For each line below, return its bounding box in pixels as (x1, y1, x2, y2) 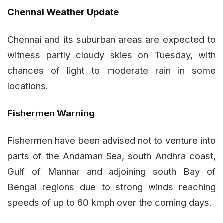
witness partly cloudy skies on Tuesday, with (7, 49, 216, 61)
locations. (7, 80, 48, 92)
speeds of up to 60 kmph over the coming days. (7, 197, 212, 208)
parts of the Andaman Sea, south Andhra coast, (7, 150, 216, 162)
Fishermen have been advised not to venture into (7, 135, 216, 146)
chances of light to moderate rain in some (7, 65, 216, 76)
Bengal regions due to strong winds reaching (7, 181, 216, 193)
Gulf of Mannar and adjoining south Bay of (7, 166, 216, 177)
